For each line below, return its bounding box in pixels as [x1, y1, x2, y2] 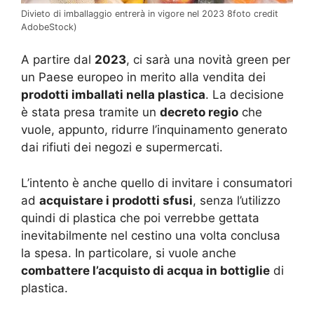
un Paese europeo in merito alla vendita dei [21, 70, 266, 85]
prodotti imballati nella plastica [21, 88, 205, 102]
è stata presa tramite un [21, 105, 160, 120]
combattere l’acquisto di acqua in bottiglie [21, 263, 270, 278]
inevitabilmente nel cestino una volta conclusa [21, 228, 280, 243]
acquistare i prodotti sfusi [39, 193, 193, 207]
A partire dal [21, 53, 95, 67]
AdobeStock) [21, 21, 77, 32]
